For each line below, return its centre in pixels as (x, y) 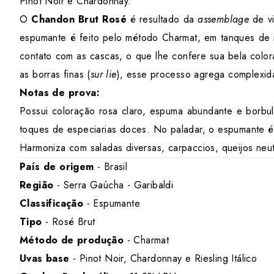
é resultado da (162, 19)
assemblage (224, 19)
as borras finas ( (55, 74)
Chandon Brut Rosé (79, 19)
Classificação (53, 203)
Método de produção (73, 240)
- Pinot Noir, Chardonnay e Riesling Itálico (165, 258)
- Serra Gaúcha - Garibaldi (115, 185)
